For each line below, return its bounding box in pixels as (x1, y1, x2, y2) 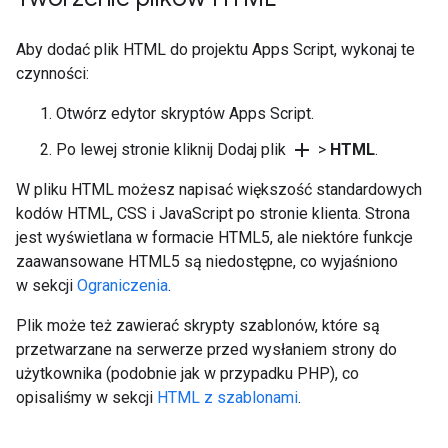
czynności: (16, 64, 89, 83)
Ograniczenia (77, 276, 168, 295)
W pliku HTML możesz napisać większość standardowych (16, 180, 422, 199)
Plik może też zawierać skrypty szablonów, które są (16, 316, 380, 335)
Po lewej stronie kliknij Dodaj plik (56, 140, 290, 159)
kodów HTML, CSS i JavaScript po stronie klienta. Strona (16, 204, 410, 223)
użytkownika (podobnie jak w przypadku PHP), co (16, 364, 359, 383)
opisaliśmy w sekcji (16, 388, 157, 407)
